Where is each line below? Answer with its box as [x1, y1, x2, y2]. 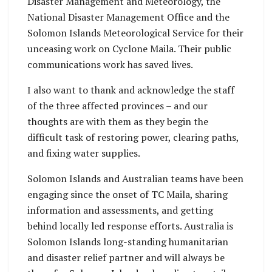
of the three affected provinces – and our [27, 99, 208, 113]
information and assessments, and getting [27, 203, 213, 217]
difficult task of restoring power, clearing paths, [27, 131, 239, 144]
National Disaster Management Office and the [27, 10, 229, 24]
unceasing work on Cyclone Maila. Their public [27, 42, 231, 56]
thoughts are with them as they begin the [27, 115, 208, 129]
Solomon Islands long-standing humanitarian [27, 235, 228, 249]
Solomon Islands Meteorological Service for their [27, 26, 243, 40]
